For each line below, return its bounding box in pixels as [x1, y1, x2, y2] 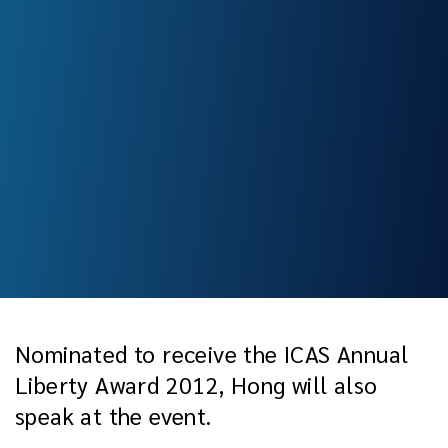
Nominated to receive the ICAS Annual [15, 337, 409, 368]
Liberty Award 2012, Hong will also [15, 368, 378, 399]
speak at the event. [15, 399, 212, 430]
